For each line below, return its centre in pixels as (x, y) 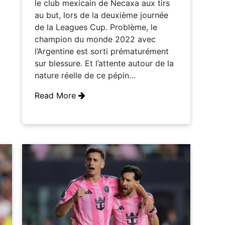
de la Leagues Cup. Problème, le (96, 27)
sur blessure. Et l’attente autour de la (104, 64)
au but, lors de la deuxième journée (101, 15)
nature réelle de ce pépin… (85, 76)
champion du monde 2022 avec (95, 39)
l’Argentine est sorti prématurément (102, 51)
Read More (57, 96)
